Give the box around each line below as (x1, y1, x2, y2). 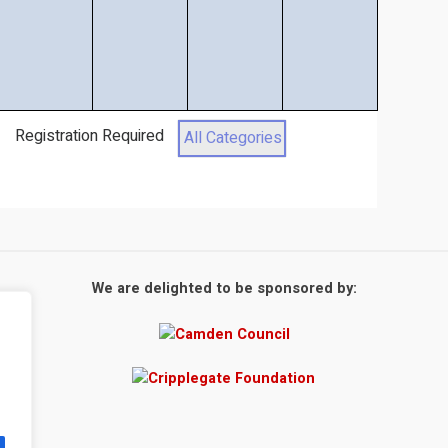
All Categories (184, 126, 282, 150)
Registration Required (15, 124, 164, 148)
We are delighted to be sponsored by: (91, 278, 357, 299)
